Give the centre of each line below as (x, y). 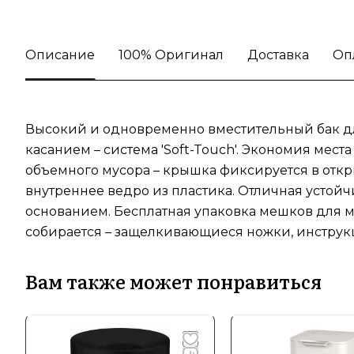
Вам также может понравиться (173, 281)
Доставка (278, 55)
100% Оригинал (171, 55)
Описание (60, 55)
